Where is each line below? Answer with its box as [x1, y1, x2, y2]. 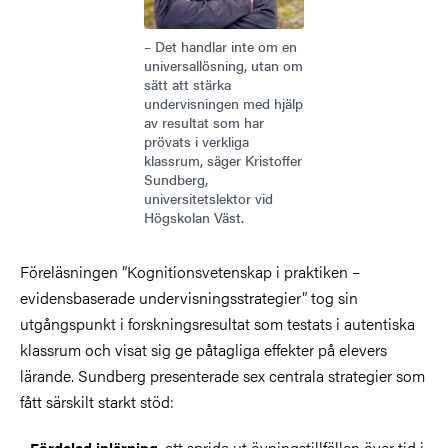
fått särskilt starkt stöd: [20, 389, 174, 413]
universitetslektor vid [144, 187, 273, 208]
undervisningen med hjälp [144, 92, 303, 113]
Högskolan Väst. [144, 206, 244, 227]
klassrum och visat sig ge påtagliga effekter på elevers [20, 337, 387, 361]
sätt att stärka [144, 73, 231, 94]
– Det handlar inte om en [144, 35, 297, 56]
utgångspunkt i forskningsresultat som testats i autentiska [20, 311, 415, 335]
